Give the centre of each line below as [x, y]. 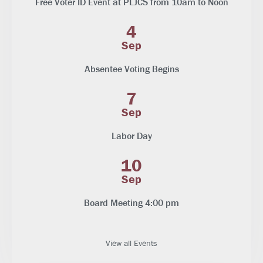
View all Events [131, 243]
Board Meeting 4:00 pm [131, 203]
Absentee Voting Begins [131, 69]
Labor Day [131, 136]
